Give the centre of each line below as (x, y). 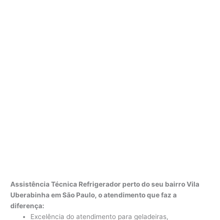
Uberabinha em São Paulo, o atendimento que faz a (94, 195)
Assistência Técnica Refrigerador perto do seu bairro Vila (105, 184)
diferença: (27, 206)
